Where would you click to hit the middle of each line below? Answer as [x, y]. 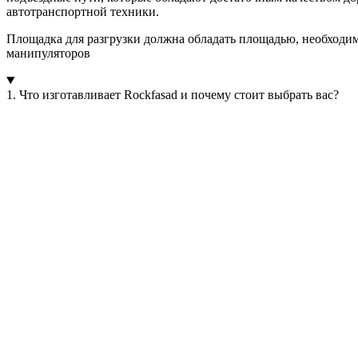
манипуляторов [48, 53]
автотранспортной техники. [83, 11]
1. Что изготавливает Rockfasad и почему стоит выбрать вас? [173, 94]
